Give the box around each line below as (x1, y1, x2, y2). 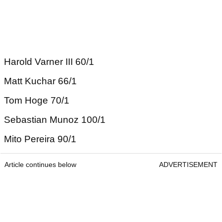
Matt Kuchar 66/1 (4, 76, 77, 86)
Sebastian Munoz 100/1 (4, 114, 106, 125)
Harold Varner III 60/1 (4, 56, 94, 67)
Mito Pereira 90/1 (4, 134, 76, 144)
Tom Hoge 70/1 (4, 95, 69, 106)
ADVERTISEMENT (159, 161, 218, 168)
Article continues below (4, 161, 76, 168)
